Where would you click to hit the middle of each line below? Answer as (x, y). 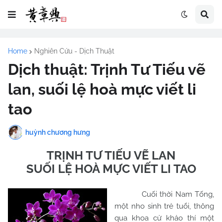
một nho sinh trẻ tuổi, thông (164, 206)
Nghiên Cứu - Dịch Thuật (74, 51)
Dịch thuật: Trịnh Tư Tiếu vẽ (107, 69)
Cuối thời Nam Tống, (164, 194)
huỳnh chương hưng (58, 132)
